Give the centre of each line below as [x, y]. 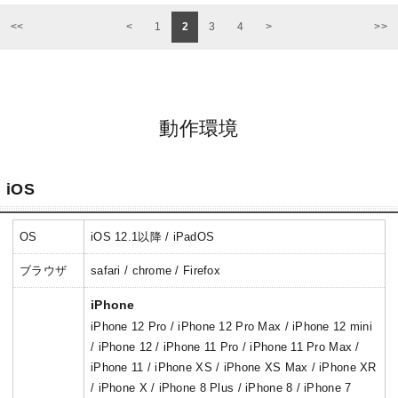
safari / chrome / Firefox [155, 271]
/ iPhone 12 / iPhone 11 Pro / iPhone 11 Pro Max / [225, 347]
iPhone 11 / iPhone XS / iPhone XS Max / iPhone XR [234, 368]
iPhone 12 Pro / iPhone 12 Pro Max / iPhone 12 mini [231, 327]
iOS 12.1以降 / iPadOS [153, 237]
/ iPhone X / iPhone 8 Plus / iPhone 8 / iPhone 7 [221, 388]
